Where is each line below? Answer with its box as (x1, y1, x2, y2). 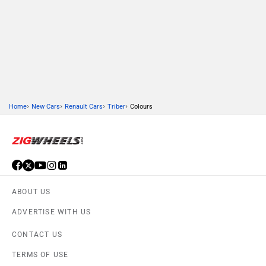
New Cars (31, 103, 60, 111)
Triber (107, 103, 125, 111)
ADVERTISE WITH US (12, 208, 91, 217)
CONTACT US (12, 230, 62, 239)
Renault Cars (65, 103, 103, 111)
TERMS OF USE (12, 251, 69, 259)
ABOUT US (12, 188, 51, 197)
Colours (130, 103, 153, 111)
